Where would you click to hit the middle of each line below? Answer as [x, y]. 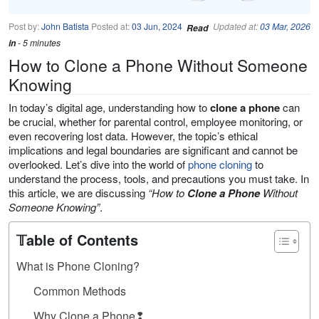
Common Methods [80, 291]
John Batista [65, 26]
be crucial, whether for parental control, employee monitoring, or [156, 122]
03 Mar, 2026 [285, 26]
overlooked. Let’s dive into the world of [98, 164]
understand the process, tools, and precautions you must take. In [159, 179]
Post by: [25, 26]
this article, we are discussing [78, 193]
